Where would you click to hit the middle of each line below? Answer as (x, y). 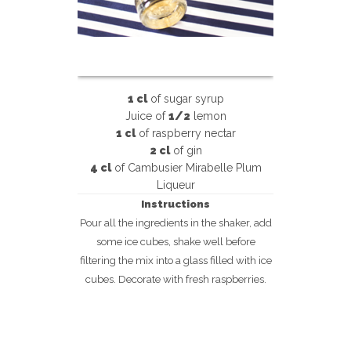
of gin (186, 150)
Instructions (175, 204)
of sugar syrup (185, 99)
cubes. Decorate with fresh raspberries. (175, 279)
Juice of (147, 116)
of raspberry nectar (185, 133)
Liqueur (175, 185)
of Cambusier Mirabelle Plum (186, 168)
